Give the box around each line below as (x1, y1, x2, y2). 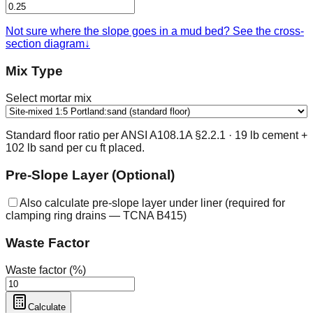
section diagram (6, 38, 85, 50)
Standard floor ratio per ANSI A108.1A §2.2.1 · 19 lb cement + (6, 129, 307, 141)
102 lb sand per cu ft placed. (6, 141, 145, 154)
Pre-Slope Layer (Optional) (6, 167, 175, 182)
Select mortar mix (6, 92, 92, 104)
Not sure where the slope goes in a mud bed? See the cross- (6, 25, 304, 38)
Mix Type (6, 64, 63, 79)
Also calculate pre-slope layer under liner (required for (20, 197, 285, 210)
